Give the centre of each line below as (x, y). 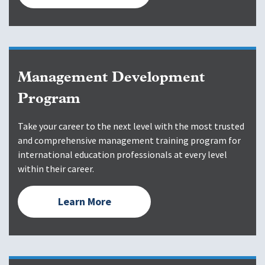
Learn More (84, 202)
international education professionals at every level (122, 155)
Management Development (111, 78)
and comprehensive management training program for (129, 141)
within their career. (57, 169)
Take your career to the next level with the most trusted (131, 127)
